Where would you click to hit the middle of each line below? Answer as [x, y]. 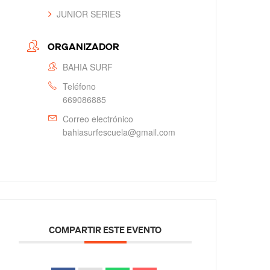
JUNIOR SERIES [89, 14]
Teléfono [80, 86]
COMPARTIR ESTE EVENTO [105, 230]
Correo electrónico [98, 119]
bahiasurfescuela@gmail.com [119, 132]
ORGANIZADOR [84, 46]
